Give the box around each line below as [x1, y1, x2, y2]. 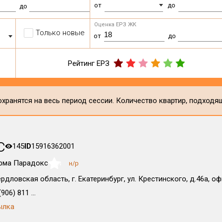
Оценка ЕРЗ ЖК [94, 21, 137, 28]
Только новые [36, 28, 85, 37]
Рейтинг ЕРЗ [68, 58, 110, 68]
